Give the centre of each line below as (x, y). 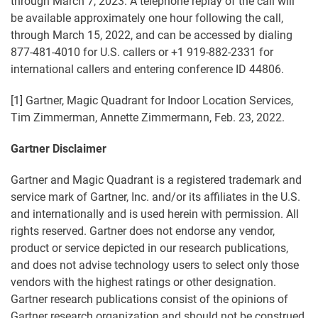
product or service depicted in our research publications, (149, 248)
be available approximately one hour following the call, (147, 18)
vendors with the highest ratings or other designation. (143, 283)
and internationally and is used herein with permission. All (155, 214)
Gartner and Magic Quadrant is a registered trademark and (156, 180)
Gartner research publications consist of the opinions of (149, 300)
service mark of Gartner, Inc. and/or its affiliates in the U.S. (155, 197)
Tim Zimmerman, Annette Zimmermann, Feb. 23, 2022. (148, 118)
